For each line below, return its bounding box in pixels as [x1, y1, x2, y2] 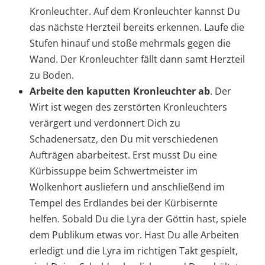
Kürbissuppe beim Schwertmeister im [30, 164, 198, 178]
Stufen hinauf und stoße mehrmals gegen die [30, 37, 231, 50]
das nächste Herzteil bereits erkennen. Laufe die [30, 21, 244, 34]
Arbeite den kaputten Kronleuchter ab [30, 85, 210, 98]
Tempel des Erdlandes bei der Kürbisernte [30, 196, 218, 210]
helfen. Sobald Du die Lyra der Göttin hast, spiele [30, 212, 247, 226]
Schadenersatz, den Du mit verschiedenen [30, 132, 218, 146]
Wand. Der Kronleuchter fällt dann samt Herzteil [30, 53, 245, 66]
